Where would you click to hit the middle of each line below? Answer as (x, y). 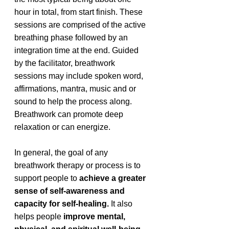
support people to (47, 178)
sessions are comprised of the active (81, 25)
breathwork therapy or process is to (78, 165)
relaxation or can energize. (63, 127)
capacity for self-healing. (62, 204)
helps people (39, 216)
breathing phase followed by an (72, 38)
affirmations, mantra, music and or (76, 89)
